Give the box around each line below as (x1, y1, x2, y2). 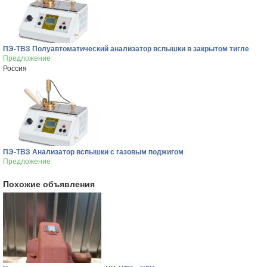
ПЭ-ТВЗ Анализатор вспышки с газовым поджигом (3, 146, 184, 157)
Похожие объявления (3, 178, 95, 190)
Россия (3, 63, 27, 73)
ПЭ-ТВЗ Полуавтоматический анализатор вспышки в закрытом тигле (3, 43, 249, 54)
